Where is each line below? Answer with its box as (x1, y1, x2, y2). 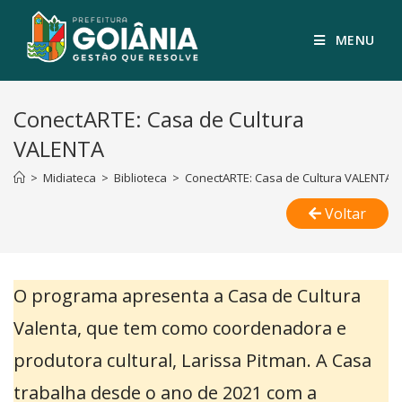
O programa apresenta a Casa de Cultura (13, 284, 361, 308)
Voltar (325, 204, 366, 223)
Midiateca (43, 170, 96, 186)
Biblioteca (114, 170, 167, 186)
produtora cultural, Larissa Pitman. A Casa (13, 348, 371, 372)
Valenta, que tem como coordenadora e (13, 316, 346, 340)
